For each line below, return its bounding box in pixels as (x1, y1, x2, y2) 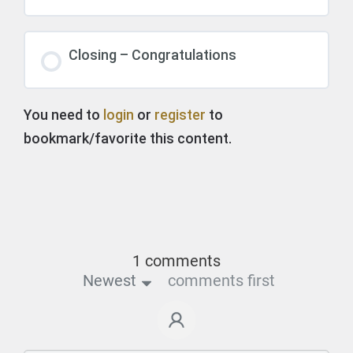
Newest (82, 271, 136, 290)
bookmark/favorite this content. (24, 130, 232, 147)
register (154, 106, 206, 123)
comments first (167, 271, 275, 290)
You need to (24, 106, 103, 123)
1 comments (132, 251, 221, 270)
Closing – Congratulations (69, 46, 236, 63)
